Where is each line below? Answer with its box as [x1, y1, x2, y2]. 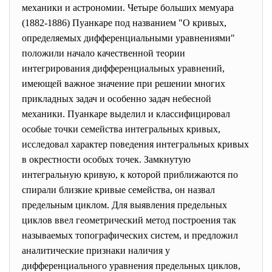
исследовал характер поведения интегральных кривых [22, 139, 249, 149]
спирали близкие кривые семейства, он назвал [22, 185, 215, 195]
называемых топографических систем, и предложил [22, 230, 238, 240]
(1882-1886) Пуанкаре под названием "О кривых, [22, 18, 226, 28]
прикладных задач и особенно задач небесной [22, 93, 211, 104]
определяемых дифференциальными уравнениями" [22, 33, 235, 43]
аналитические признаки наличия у [22, 245, 170, 256]
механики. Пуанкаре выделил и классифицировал [22, 109, 230, 119]
